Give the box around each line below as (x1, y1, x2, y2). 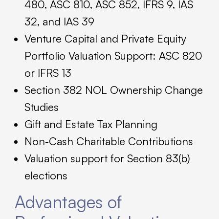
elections (24, 169, 67, 182)
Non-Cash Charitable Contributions (24, 134, 193, 148)
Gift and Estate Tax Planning (24, 117, 157, 131)
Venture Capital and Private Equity (24, 32, 186, 45)
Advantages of (15, 191, 122, 213)
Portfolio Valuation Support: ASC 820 (24, 49, 202, 63)
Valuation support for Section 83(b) (24, 152, 190, 165)
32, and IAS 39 (24, 15, 94, 28)
